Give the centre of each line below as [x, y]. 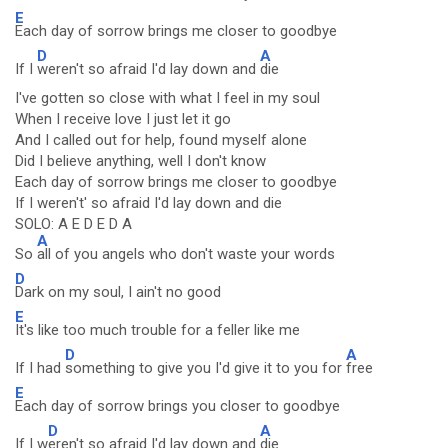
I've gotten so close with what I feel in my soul [167, 98]
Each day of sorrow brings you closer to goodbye [177, 406]
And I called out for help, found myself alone [161, 140]
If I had [40, 368]
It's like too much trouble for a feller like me [157, 330]
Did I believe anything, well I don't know [140, 161]
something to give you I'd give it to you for [205, 368]
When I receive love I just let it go [123, 119]
